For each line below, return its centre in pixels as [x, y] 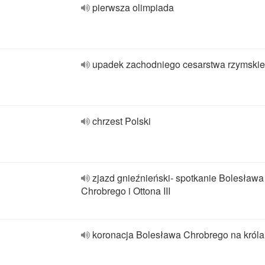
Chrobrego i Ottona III [126, 191]
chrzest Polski [122, 121]
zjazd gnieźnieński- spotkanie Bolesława [178, 178]
